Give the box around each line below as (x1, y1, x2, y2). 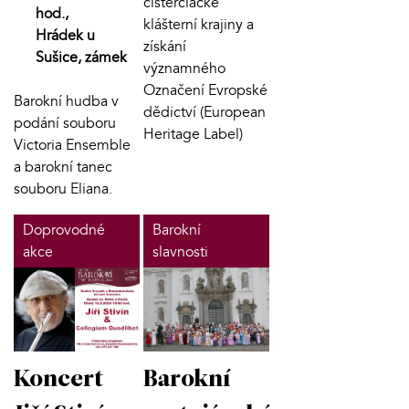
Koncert (14, 367, 103, 393)
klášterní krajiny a (142, 14, 254, 35)
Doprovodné (23, 219, 105, 240)
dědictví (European (142, 101, 266, 122)
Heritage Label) (142, 123, 243, 144)
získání (142, 36, 186, 57)
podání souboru (14, 112, 116, 133)
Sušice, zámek (36, 47, 127, 68)
